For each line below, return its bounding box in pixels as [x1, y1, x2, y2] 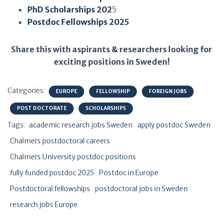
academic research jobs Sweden [29, 120, 132, 129]
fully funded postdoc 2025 [10, 168, 94, 177]
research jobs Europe [10, 200, 78, 209]
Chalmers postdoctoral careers [10, 136, 110, 145]
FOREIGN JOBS [149, 88, 187, 95]
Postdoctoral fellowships [10, 184, 90, 193]
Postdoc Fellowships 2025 [27, 17, 129, 27]
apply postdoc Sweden [137, 120, 211, 129]
